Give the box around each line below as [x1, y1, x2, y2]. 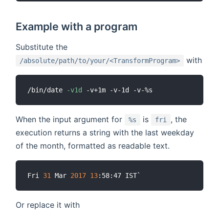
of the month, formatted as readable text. [16, 140, 170, 151]
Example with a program [16, 20, 138, 33]
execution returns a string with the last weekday [16, 127, 194, 137]
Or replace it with [16, 199, 80, 210]
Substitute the [16, 42, 67, 52]
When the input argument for [16, 114, 125, 124]
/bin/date [27, 86, 66, 94]
